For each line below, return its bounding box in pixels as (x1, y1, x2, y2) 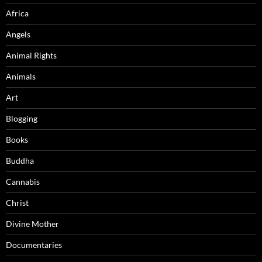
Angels (6, 29, 30, 40)
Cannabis (6, 177, 40, 187)
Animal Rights (6, 50, 57, 61)
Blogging (6, 113, 37, 124)
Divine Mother (6, 219, 59, 229)
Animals (6, 71, 36, 82)
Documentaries (6, 240, 62, 250)
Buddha (6, 156, 34, 166)
